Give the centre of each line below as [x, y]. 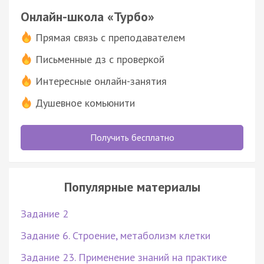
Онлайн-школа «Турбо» [88, 16]
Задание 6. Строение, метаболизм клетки [115, 235]
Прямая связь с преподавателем [110, 37]
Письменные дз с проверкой [100, 59]
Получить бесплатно [132, 137]
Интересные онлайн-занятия [101, 81]
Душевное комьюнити [85, 103]
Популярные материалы [132, 187]
